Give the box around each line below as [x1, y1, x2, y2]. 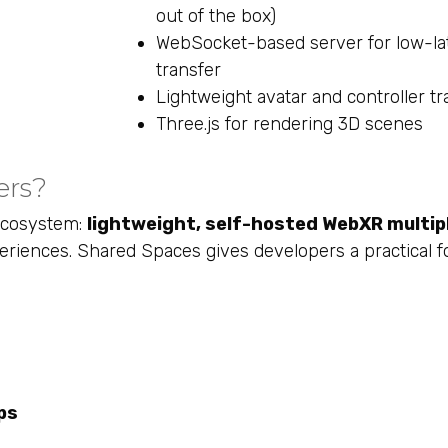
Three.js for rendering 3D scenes [155, 113, 423, 135]
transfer [155, 59, 221, 81]
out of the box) [155, 5, 276, 27]
